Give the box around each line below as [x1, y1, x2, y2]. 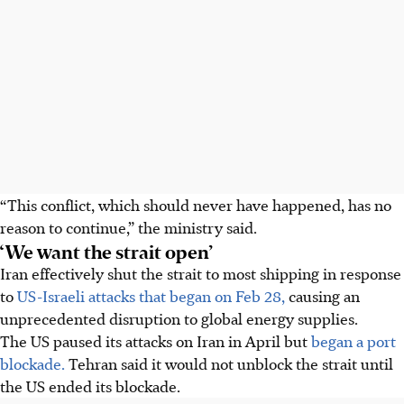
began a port [311, 329, 396, 352]
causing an [285, 284, 360, 307]
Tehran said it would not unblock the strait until [65, 352, 393, 374]
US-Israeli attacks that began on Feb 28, [17, 284, 285, 307]
